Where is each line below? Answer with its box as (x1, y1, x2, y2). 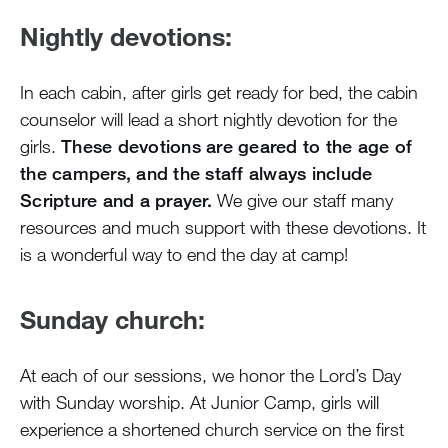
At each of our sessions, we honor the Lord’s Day (20, 363, 401, 386)
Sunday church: (20, 302, 205, 334)
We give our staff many (211, 188, 393, 211)
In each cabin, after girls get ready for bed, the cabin (20, 80, 418, 103)
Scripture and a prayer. (20, 188, 212, 211)
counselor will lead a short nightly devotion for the (20, 107, 397, 130)
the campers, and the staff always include (20, 161, 373, 184)
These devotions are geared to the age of (61, 134, 412, 157)
